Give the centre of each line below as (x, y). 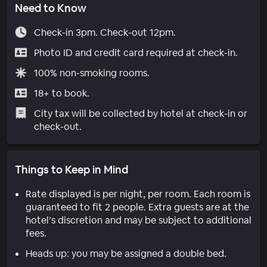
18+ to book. (61, 93)
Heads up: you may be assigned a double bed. (126, 253)
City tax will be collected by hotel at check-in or (140, 113)
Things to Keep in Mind (72, 169)
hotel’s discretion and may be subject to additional (139, 220)
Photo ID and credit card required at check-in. (136, 52)
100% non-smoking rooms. (91, 73)
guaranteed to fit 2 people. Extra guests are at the (137, 207)
